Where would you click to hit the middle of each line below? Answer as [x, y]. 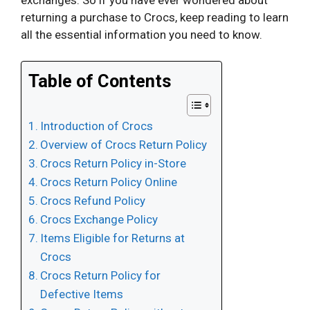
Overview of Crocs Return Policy [124, 145]
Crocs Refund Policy [93, 201]
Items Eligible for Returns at [113, 238]
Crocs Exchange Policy [99, 220]
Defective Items [82, 294]
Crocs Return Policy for [101, 276]
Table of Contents [100, 81]
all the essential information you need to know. [142, 34]
